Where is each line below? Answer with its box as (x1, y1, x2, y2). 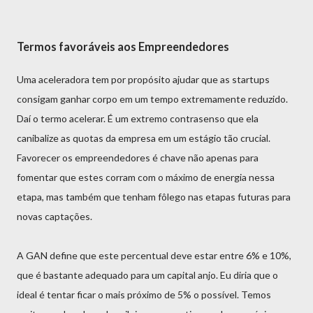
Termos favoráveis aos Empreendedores (17, 40, 229, 54)
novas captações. (17, 210, 92, 222)
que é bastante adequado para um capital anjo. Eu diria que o (17, 268, 278, 281)
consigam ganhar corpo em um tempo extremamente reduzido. (17, 92, 288, 105)
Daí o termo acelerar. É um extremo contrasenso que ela (17, 112, 259, 124)
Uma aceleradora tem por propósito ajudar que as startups (17, 73, 270, 85)
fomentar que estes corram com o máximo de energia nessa (17, 170, 275, 183)
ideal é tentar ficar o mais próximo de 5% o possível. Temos (17, 288, 271, 300)
